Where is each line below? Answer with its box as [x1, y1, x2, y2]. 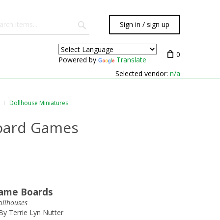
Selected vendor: [115, 69, 170, 78]
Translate [116, 55, 146, 64]
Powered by [58, 55, 98, 64]
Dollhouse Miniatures [9, 99, 68, 107]
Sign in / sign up [120, 20, 169, 29]
